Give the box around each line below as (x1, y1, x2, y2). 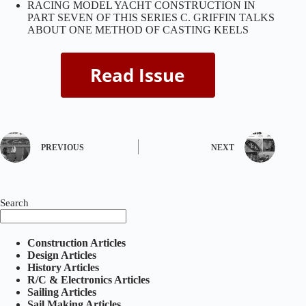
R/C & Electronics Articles (27, 273, 150, 286)
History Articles (27, 261, 99, 273)
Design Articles (27, 249, 96, 261)
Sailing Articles (27, 286, 96, 298)
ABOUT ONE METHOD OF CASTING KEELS (27, 23, 249, 36)
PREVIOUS (41, 143, 84, 153)
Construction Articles (27, 236, 126, 249)
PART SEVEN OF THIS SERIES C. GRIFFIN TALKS (27, 11, 275, 23)
